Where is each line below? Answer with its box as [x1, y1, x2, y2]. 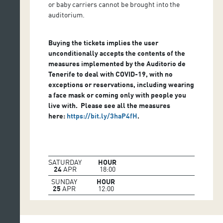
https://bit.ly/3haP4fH [67, 111, 138, 120]
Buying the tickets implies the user [48, 38, 159, 47]
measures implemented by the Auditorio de [48, 59, 186, 68]
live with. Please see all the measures [48, 101, 171, 110]
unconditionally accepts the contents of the [48, 48, 186, 57]
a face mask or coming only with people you [48, 90, 187, 99]
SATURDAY [48, 157, 82, 166]
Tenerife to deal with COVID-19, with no [48, 69, 173, 78]
